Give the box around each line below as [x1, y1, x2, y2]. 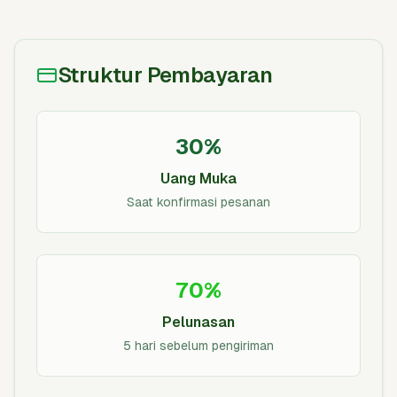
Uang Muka [160, 170, 237, 187]
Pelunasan [162, 314, 235, 331]
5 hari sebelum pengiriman [123, 339, 274, 353]
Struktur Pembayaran [58, 63, 273, 87]
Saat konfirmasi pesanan [127, 195, 270, 209]
